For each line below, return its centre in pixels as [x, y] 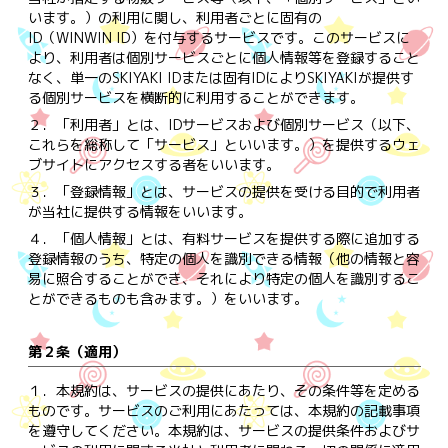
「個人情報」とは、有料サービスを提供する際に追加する [237, 238]
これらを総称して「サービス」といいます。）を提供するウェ [223, 144]
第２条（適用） [76, 351]
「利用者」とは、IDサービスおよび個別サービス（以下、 [237, 124]
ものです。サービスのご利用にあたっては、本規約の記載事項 [223, 410]
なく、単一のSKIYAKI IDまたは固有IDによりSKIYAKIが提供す [220, 77]
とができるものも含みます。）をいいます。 [167, 298]
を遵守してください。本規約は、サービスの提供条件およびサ [223, 430]
